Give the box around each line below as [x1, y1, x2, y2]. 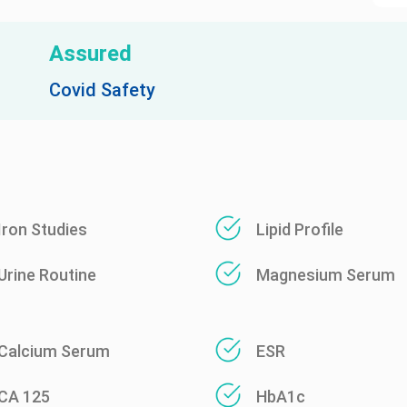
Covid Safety [49, 79, 155, 101]
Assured [49, 41, 132, 66]
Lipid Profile [256, 220, 343, 239]
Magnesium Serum [256, 265, 395, 284]
